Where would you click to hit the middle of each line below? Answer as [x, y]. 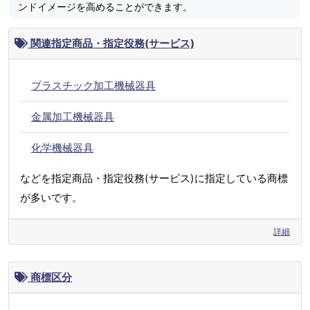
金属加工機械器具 [73, 117]
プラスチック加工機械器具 [93, 86]
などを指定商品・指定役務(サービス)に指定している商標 [154, 179]
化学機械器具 [62, 148]
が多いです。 [51, 198]
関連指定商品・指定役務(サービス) [111, 44]
